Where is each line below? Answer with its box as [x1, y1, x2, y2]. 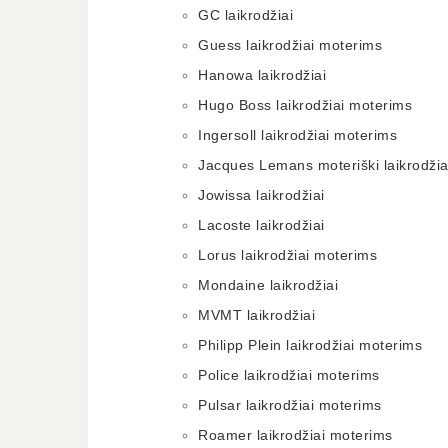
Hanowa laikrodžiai [198, 67, 326, 83]
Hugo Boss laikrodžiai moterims [198, 97, 412, 113]
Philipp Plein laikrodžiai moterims [198, 337, 422, 353]
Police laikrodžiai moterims [198, 367, 380, 383]
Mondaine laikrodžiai [198, 277, 338, 293]
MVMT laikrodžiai [198, 307, 315, 323]
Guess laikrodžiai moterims [198, 37, 382, 53]
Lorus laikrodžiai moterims [198, 247, 377, 263]
